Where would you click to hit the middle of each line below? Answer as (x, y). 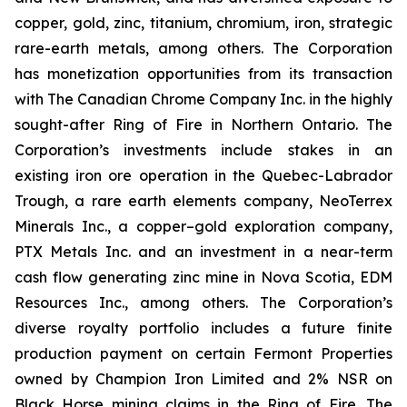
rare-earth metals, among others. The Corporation (203, 48)
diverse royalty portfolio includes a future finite (203, 328)
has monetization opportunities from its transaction (203, 74)
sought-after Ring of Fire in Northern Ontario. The (203, 124)
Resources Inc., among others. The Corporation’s (203, 303)
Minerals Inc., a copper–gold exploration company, (203, 226)
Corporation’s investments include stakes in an (203, 150)
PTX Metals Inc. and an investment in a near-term (203, 252)
